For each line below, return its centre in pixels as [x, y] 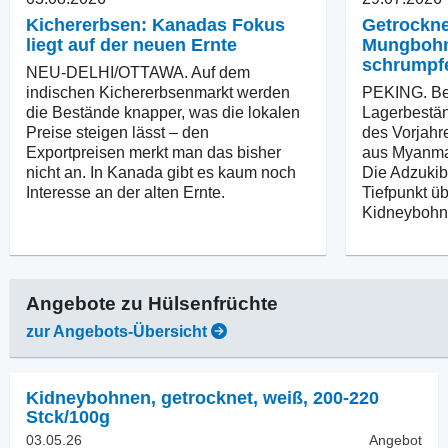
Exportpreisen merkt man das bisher [153, 152]
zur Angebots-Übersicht [116, 331]
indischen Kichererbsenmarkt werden [158, 92]
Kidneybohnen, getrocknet [139, 397]
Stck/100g [68, 416]
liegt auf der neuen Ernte [131, 44]
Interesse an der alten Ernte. [125, 192]
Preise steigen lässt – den [117, 132]
